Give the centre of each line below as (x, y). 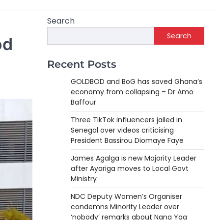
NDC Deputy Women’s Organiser (126, 196)
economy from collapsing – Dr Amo (132, 92)
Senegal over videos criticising (122, 130)
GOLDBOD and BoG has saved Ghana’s (137, 82)
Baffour (83, 102)
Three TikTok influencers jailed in (126, 120)
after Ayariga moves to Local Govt (130, 168)
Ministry (84, 179)
